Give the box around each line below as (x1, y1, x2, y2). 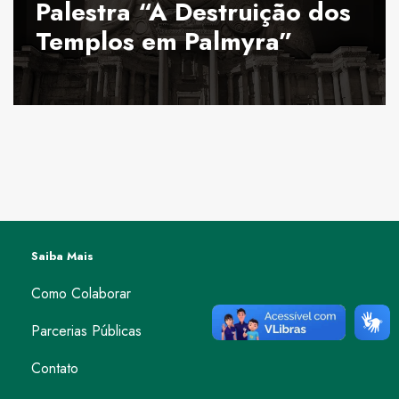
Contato (31, 358, 78, 379)
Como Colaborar (31, 283, 131, 305)
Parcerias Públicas (31, 321, 142, 342)
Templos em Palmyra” (36, 23, 293, 61)
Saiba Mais (31, 248, 94, 265)
